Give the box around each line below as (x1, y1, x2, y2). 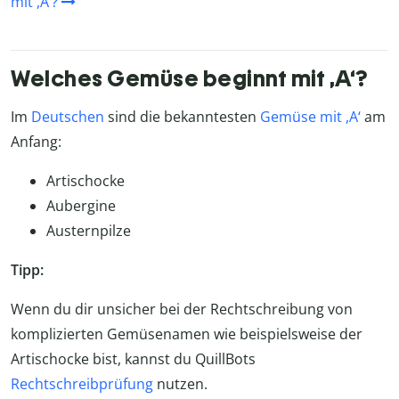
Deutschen (31, 106, 104, 126)
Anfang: (11, 131, 61, 151)
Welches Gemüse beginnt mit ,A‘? (11, 65, 368, 93)
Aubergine (46, 195, 116, 216)
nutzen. (153, 373, 208, 394)
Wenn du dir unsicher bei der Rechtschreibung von (11, 298, 353, 319)
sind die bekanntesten (104, 106, 260, 126)
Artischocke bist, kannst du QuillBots (11, 348, 256, 369)
